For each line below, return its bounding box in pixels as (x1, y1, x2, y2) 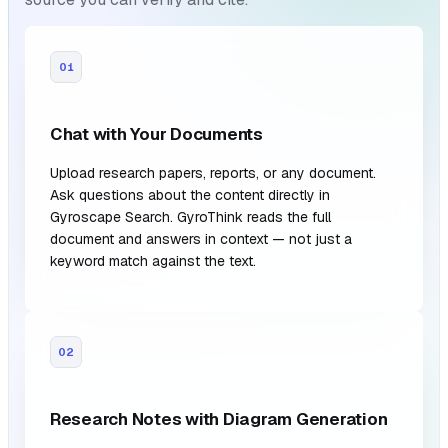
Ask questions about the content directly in (50, 185, 330, 204)
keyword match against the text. (50, 251, 256, 270)
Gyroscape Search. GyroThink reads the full (50, 207, 331, 226)
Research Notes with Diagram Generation (50, 407, 388, 430)
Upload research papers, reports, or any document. (50, 163, 376, 182)
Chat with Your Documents (50, 123, 263, 146)
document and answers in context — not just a (50, 229, 352, 248)
